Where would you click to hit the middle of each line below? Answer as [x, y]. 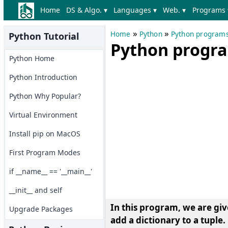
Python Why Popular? [45, 96]
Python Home [32, 58]
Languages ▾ [135, 10]
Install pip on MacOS [45, 134]
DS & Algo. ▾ [87, 10]
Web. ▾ [175, 10]
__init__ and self [35, 190]
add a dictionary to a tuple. [168, 220]
